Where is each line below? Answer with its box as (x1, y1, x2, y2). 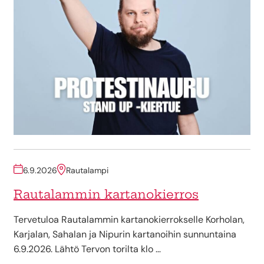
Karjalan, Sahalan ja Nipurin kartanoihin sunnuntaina (14, 228, 236, 241)
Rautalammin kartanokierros (14, 187, 199, 202)
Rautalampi (66, 165, 108, 176)
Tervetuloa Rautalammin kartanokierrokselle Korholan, (14, 213, 245, 226)
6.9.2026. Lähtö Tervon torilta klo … (14, 243, 161, 256)
